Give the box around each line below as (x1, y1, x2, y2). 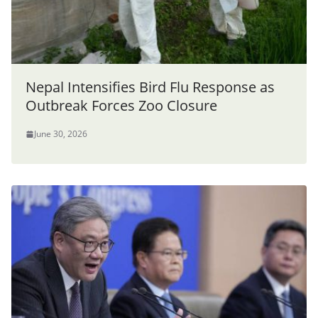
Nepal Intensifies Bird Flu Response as (26, 77, 275, 97)
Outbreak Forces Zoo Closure (26, 96, 217, 116)
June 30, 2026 (34, 128, 87, 141)
